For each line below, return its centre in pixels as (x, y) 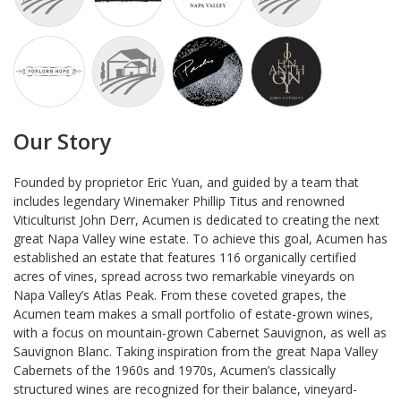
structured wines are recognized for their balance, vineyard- (185, 388)
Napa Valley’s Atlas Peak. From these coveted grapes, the (180, 294)
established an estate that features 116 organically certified (185, 257)
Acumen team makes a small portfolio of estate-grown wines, (193, 313)
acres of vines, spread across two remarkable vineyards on (184, 276)
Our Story (62, 141)
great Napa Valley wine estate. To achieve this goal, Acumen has (200, 238)
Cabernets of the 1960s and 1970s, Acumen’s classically (175, 370)
